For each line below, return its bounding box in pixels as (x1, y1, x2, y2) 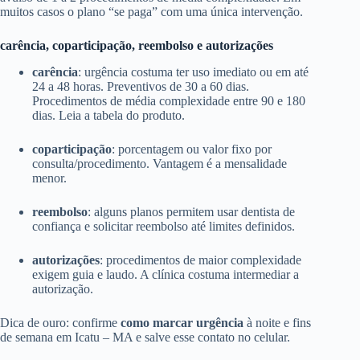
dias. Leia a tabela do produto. (32, 108, 185, 122)
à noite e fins (243, 315, 311, 329)
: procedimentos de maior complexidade (100, 252, 301, 267)
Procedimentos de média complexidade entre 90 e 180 (32, 93, 305, 108)
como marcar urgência (121, 315, 243, 329)
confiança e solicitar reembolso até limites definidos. (32, 219, 295, 233)
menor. (32, 170, 67, 185)
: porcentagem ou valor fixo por (112, 141, 272, 156)
